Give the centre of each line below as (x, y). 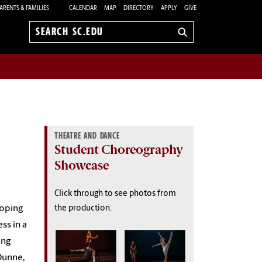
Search (49, 38)
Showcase (82, 165)
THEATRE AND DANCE (87, 136)
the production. (83, 208)
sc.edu (49, 51)
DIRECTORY (139, 8)
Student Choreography (119, 149)
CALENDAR (83, 8)
